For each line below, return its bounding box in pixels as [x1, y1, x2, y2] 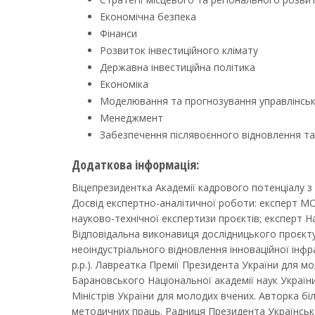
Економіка [100, 77, 148, 91]
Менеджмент [100, 111, 163, 124]
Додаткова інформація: [72, 156, 199, 173]
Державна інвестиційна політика [100, 60, 255, 74]
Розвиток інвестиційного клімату [100, 44, 258, 57]
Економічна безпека [100, 10, 196, 23]
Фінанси [100, 27, 137, 40]
